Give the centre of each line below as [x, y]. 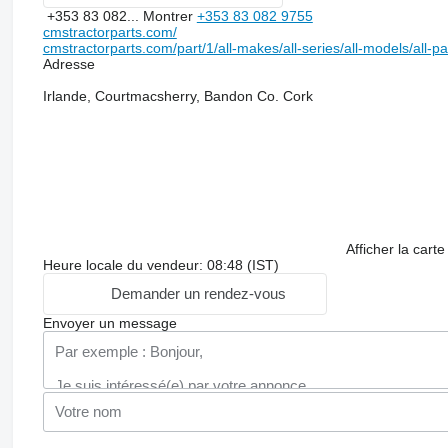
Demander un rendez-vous [198, 294]
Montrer [169, 15]
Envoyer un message [109, 322]
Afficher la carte [395, 248]
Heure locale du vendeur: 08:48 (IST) [160, 264]
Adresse [68, 63]
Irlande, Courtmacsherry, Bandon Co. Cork [177, 95]
